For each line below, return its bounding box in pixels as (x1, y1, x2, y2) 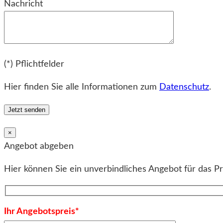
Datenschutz (159, 82, 209, 91)
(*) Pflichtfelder (4, 59, 64, 68)
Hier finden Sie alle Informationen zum (4, 82, 159, 91)
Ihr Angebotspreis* (4, 207, 79, 216)
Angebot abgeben (4, 142, 74, 151)
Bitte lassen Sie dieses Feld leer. (3, 50, 129, 59)
